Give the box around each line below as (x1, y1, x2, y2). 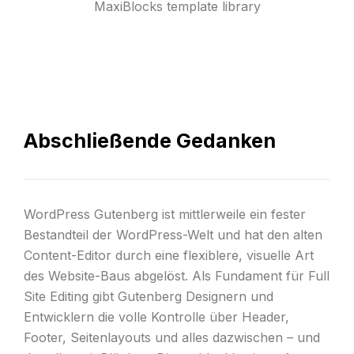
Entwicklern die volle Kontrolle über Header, (23, 309, 289, 326)
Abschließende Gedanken (23, 129, 276, 153)
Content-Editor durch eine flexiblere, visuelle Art (23, 247, 314, 264)
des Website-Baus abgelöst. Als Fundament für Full (23, 268, 330, 284)
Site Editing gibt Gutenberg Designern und (23, 288, 273, 305)
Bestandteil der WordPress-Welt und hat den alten (23, 227, 322, 243)
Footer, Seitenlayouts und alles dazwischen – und (23, 330, 320, 346)
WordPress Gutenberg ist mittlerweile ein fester (23, 206, 306, 223)
